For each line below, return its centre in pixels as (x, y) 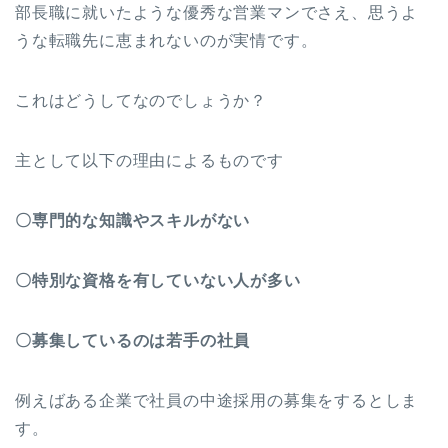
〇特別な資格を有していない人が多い (158, 280)
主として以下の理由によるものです (149, 160)
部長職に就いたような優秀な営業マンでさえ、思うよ (217, 12)
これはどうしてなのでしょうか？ (141, 100)
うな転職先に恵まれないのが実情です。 (166, 40)
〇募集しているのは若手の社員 (133, 340)
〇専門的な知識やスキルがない (133, 220)
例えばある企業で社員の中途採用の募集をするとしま (217, 400)
